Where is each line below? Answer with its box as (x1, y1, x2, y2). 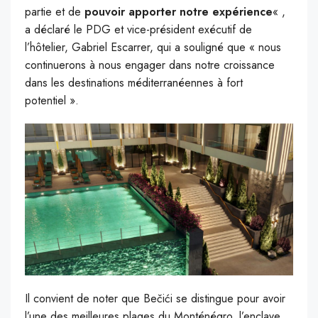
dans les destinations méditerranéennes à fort (25, 74, 243, 91)
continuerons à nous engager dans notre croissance (25, 56, 275, 73)
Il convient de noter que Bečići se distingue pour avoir (25, 290, 285, 307)
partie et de (25, 3, 84, 20)
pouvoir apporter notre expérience (84, 3, 273, 20)
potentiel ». (25, 92, 79, 109)
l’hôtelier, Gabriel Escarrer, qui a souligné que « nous (25, 38, 281, 55)
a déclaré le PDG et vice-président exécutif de (25, 21, 252, 38)
